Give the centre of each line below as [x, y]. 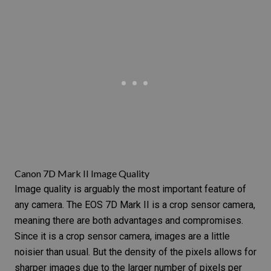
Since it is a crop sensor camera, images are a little [122, 237]
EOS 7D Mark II [117, 205]
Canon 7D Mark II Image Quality [82, 174]
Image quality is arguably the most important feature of [130, 189]
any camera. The [50, 205]
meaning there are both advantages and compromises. [129, 221]
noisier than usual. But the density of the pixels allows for [135, 252]
